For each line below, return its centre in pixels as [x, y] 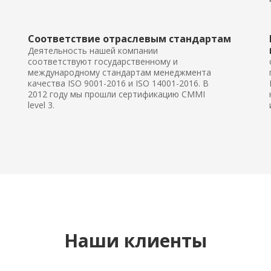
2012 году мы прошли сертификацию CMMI [116, 94]
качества [48, 83]
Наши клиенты [135, 240]
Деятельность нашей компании [93, 51]
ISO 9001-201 [94, 83]
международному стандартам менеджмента [119, 72]
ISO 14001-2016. [168, 83]
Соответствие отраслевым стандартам [129, 39]
